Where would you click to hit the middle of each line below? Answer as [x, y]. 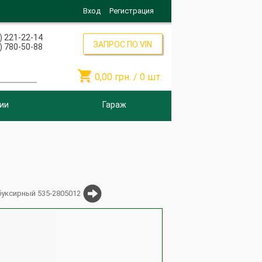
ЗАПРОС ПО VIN [123, 44]
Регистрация [131, 11]
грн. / [127, 77]
